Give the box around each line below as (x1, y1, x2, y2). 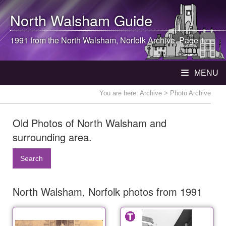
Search (20, 154, 43, 163)
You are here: (99, 89, 140, 97)
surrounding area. (13, 130, 92, 144)
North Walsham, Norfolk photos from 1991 (13, 184, 202, 199)
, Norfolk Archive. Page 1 (116, 34, 205, 46)
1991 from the (10, 34, 61, 46)
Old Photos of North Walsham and (13, 116, 166, 130)
